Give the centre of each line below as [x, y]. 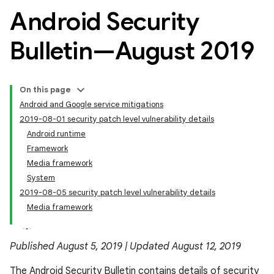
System [41, 178]
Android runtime [56, 134]
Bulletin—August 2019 [132, 51]
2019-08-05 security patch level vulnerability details [117, 192]
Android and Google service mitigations [91, 104]
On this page [45, 90]
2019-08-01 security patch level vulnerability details [117, 119]
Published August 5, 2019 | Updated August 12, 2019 [125, 246]
